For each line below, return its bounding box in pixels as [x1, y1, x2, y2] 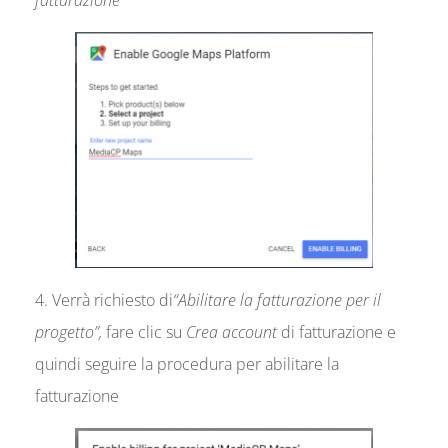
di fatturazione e [281, 320, 396, 343]
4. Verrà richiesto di [35, 288, 173, 311]
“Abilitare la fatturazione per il [173, 288, 381, 311]
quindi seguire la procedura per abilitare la [35, 352, 339, 375]
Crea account [186, 320, 281, 343]
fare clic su [106, 320, 186, 343]
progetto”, [35, 320, 106, 343]
